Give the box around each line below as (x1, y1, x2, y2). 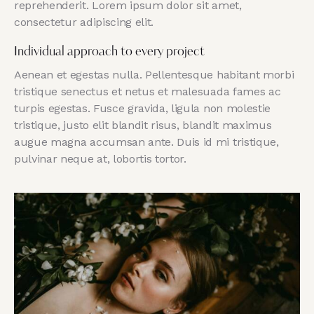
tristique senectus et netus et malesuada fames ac (14, 84, 281, 98)
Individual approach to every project (14, 45, 205, 59)
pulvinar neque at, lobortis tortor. (14, 151, 186, 165)
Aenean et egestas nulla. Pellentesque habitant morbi (14, 67, 294, 81)
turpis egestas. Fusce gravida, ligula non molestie (14, 101, 271, 115)
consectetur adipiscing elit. (14, 15, 154, 29)
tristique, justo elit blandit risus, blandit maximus (14, 118, 272, 132)
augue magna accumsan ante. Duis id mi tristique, (14, 135, 279, 149)
